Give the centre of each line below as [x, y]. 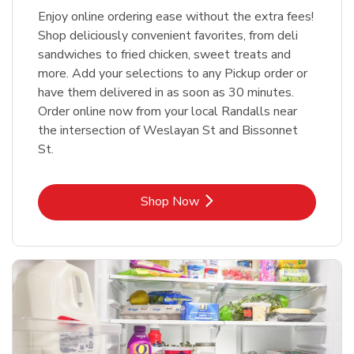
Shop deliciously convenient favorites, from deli [168, 36]
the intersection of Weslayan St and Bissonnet [168, 131]
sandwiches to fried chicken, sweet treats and [164, 55]
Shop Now [170, 202]
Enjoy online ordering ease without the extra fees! [176, 17]
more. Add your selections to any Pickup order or [173, 74]
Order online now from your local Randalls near [168, 112]
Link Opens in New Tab [240, 201]
